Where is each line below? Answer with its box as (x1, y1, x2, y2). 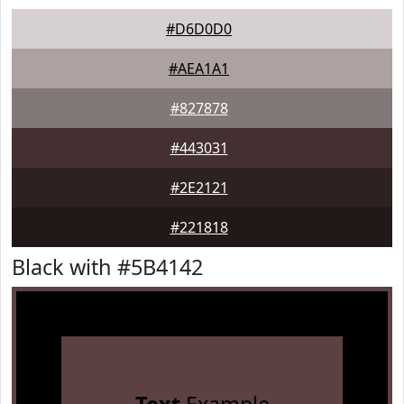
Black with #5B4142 (12, 252, 203, 281)
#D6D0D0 (166, 19, 232, 39)
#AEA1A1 (169, 59, 229, 78)
